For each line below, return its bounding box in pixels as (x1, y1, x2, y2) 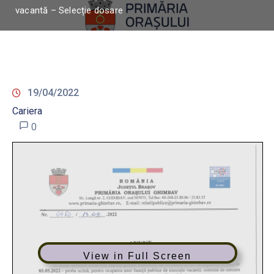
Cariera (12, 105, 42, 117)
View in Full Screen (83, 251, 192, 262)
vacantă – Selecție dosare (15, 5, 123, 16)
